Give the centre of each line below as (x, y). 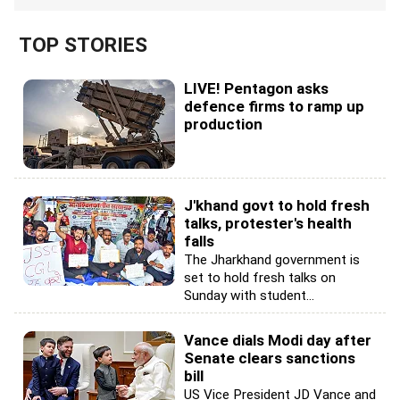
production (223, 124)
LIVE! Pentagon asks (256, 88)
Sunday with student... (249, 296)
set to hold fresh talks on (260, 278)
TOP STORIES (83, 45)
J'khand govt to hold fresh (277, 205)
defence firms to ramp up (274, 106)
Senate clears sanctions (270, 358)
